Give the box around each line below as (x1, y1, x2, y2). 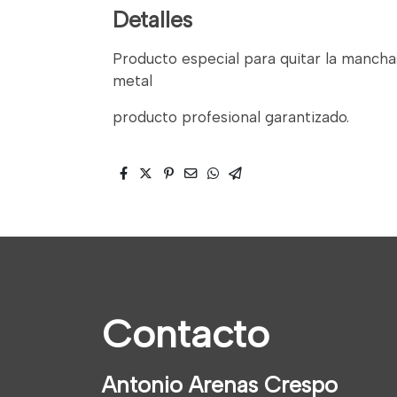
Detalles (113, 5, 193, 33)
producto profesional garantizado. (113, 108, 350, 127)
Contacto (101, 310, 269, 358)
